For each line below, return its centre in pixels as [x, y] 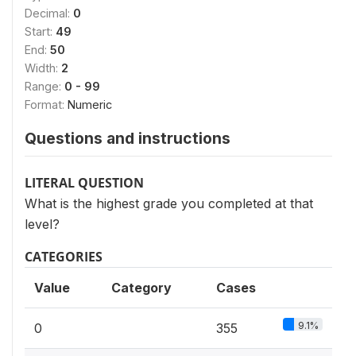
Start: [40, 31]
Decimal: [49, 13]
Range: [44, 86]
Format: [46, 104]
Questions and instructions [128, 138]
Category [141, 288]
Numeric [90, 104]
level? [42, 224]
